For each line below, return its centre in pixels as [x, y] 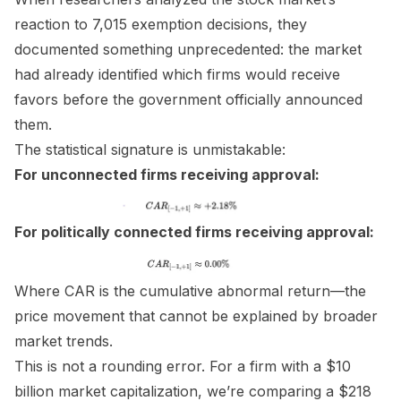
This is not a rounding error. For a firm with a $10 [183, 366]
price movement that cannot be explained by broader [196, 316]
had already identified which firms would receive [177, 74]
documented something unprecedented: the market [188, 49]
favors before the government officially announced [188, 99]
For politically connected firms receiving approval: [194, 232]
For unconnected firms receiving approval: [167, 175]
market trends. [64, 341]
